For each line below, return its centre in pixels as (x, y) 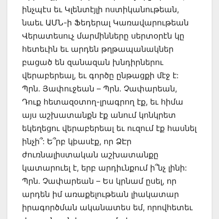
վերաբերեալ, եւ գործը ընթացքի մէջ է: (100, 76)
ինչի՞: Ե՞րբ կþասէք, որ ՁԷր (77, 142)
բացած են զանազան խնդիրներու (93, 62)
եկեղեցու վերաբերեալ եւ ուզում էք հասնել (109, 128)
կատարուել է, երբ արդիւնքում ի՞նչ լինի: (104, 168)
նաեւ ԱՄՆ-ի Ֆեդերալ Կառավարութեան (105, 23)
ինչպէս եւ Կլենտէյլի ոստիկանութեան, (100, 10)
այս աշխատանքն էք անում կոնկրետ (99, 115)
